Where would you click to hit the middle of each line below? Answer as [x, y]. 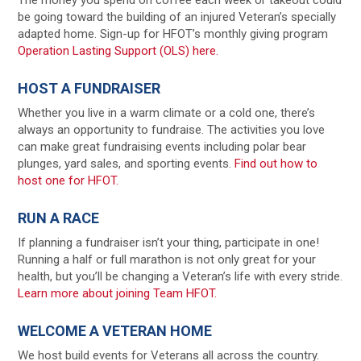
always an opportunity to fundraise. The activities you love [172, 129]
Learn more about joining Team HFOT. [118, 293]
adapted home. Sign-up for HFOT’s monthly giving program [173, 33]
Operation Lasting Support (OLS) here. [118, 50]
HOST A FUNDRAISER [89, 88]
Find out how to [276, 163]
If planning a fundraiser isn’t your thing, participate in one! [169, 242]
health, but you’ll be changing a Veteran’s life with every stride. [180, 276]
